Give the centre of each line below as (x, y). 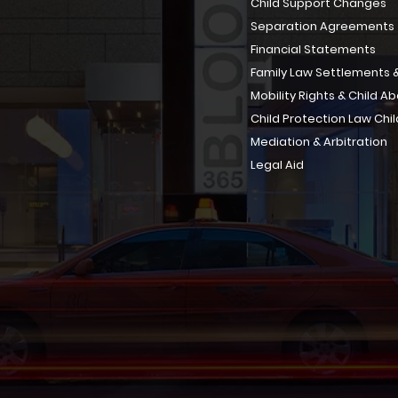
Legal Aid (277, 165)
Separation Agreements (322, 26)
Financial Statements (313, 49)
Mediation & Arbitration (318, 142)
